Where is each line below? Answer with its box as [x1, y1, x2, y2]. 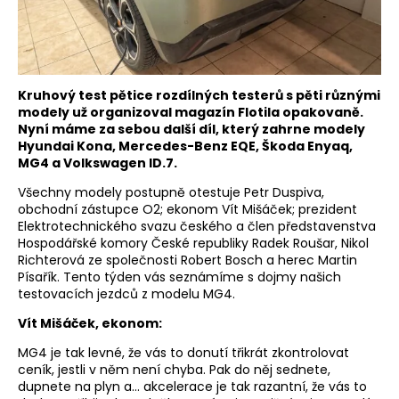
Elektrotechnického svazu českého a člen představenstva [18, 217, 376, 235]
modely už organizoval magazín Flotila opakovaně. [18, 103, 363, 121]
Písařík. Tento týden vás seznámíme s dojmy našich [18, 268, 341, 286]
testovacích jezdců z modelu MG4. [18, 285, 235, 303]
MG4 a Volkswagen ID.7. [18, 154, 177, 172]
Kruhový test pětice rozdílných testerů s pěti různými [18, 86, 380, 104]
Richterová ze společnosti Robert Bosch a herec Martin [18, 251, 357, 269]
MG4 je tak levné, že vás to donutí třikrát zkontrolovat [18, 344, 349, 362]
